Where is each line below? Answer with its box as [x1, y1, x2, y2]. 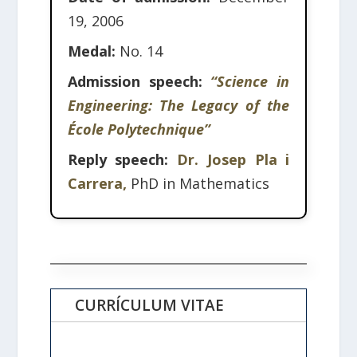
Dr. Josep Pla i [177, 150, 290, 170]
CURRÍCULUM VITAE [74, 295, 224, 316]
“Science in [210, 72, 290, 92]
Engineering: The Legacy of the [67, 96, 290, 116]
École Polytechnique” [67, 120, 210, 139]
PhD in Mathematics [130, 174, 269, 194]
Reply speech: [67, 150, 178, 170]
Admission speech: [67, 72, 211, 92]
